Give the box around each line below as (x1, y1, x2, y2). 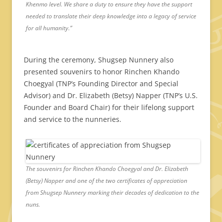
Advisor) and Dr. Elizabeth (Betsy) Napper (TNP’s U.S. (24, 91, 198, 101)
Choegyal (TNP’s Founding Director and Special (24, 79, 178, 89)
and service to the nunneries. (24, 114, 121, 124)
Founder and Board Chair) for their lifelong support (24, 103, 194, 112)
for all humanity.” (26, 24, 72, 33)
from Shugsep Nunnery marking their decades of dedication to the (26, 188, 199, 197)
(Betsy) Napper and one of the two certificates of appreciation (26, 176, 187, 185)
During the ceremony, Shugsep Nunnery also (24, 55, 173, 65)
